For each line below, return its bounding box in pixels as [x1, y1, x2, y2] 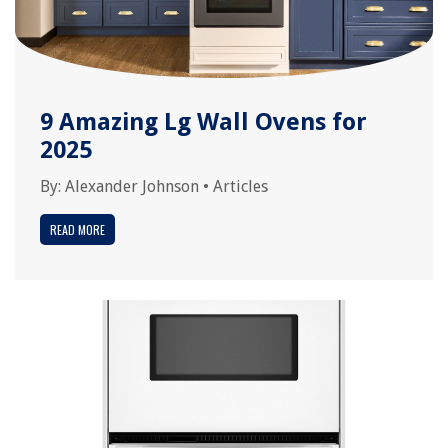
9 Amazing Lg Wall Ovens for [40, 108, 367, 136]
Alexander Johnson [65, 177, 199, 196]
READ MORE [50, 221, 105, 238]
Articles [213, 177, 268, 196]
